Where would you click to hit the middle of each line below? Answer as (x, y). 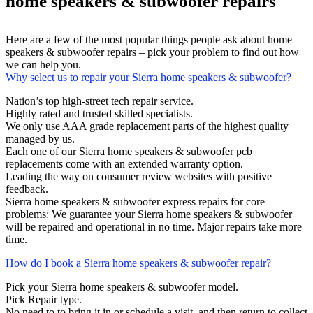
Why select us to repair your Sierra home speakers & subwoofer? (148, 78)
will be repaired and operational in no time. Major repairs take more (154, 227)
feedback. (27, 189)
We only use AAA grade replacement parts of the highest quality (147, 126)
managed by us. (40, 139)
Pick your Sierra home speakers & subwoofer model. (122, 287)
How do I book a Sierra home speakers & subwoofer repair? (138, 263)
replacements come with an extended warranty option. (124, 164)
